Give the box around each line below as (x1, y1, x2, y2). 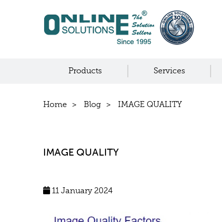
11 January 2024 (50, 186, 112, 195)
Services (153, 66, 185, 75)
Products (68, 66, 102, 75)
